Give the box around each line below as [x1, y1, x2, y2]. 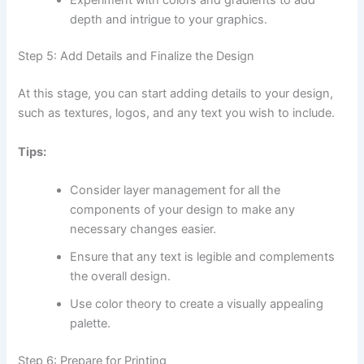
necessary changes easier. [70, 221, 217, 236]
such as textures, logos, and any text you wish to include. [18, 106, 336, 121]
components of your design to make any [70, 201, 296, 217]
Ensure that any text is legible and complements [70, 249, 336, 264]
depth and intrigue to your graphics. [70, 11, 268, 27]
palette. [70, 315, 111, 331]
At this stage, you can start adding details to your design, [18, 86, 334, 102]
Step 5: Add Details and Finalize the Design [18, 49, 255, 64]
